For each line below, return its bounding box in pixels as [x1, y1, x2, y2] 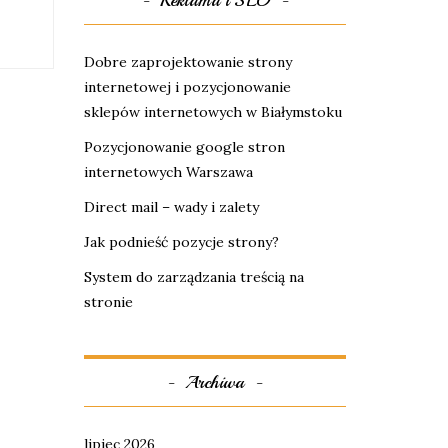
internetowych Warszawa [83, 163, 253, 181]
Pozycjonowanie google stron [83, 138, 285, 156]
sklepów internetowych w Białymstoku [83, 103, 342, 121]
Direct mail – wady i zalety [83, 198, 259, 216]
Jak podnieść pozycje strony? [83, 233, 279, 251]
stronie [83, 293, 133, 311]
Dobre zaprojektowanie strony [83, 53, 292, 71]
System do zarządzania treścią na [83, 268, 304, 286]
